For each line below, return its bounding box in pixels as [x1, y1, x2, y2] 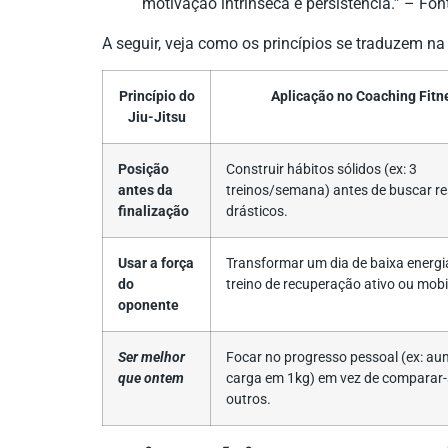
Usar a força [118, 255, 194, 272]
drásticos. [226, 203, 288, 220]
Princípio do [118, 88, 195, 105]
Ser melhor [118, 349, 185, 366]
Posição [118, 161, 169, 178]
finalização [118, 203, 189, 220]
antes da [118, 182, 173, 199]
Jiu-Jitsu [127, 109, 186, 126]
